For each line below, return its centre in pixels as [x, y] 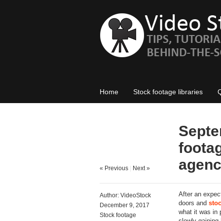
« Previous [114, 168]
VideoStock [136, 195]
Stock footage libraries [168, 92]
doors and [194, 203]
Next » [141, 168]
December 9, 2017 [125, 205]
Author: [110, 195]
